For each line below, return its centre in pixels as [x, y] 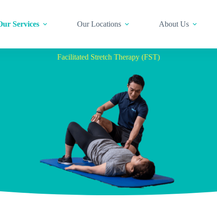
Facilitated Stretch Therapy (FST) [108, 57]
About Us [174, 24]
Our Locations [99, 24]
